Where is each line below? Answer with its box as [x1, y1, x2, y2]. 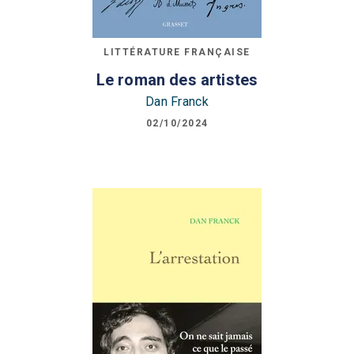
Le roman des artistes [96, 70, 258, 90]
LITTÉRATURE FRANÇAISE [104, 46, 250, 58]
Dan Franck [145, 94, 209, 110]
